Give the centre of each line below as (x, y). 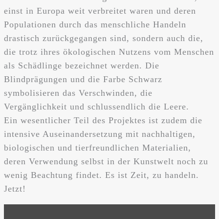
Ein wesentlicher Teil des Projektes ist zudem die (103, 120)
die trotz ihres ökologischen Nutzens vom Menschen (109, 52)
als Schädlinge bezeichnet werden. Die (82, 66)
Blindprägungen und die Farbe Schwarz (83, 79)
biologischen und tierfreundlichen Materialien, (98, 148)
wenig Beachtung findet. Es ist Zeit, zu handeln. (101, 175)
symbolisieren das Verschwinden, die (78, 93)
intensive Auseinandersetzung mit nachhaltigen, (100, 134)
